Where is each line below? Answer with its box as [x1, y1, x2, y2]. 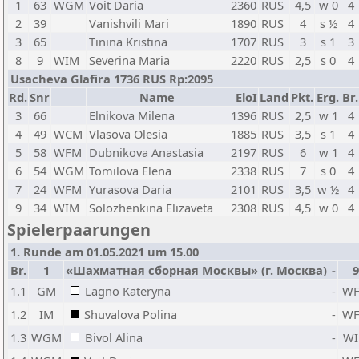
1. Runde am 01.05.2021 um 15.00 [10, 244, 199, 260]
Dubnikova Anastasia [89, 144, 204, 160]
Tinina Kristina [89, 34, 167, 50]
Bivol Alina [85, 329, 143, 345]
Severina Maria [89, 52, 170, 68]
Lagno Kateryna [85, 283, 171, 299]
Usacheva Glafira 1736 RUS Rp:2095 [10, 71, 213, 87]
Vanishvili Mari [89, 15, 169, 31]
